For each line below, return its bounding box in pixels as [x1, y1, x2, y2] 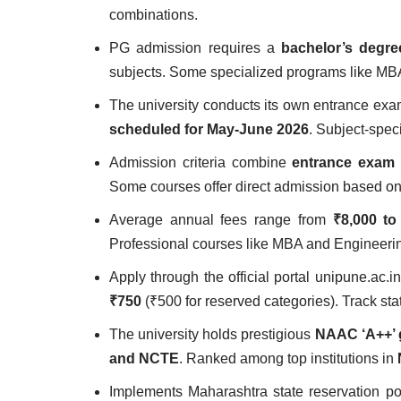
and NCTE [109, 351, 179, 366]
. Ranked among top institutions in [179, 351, 397, 366]
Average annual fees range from [109, 212, 333, 227]
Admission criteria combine [109, 155, 293, 170]
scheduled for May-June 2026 [109, 122, 309, 137]
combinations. [109, 7, 198, 22]
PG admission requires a [109, 40, 282, 55]
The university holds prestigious [109, 327, 315, 342]
